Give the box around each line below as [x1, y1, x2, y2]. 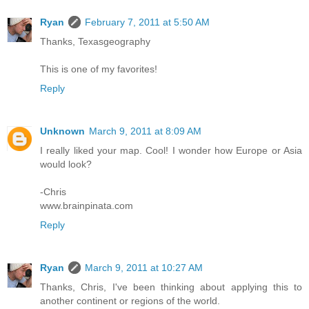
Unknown [40, 125, 85, 137]
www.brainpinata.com [40, 199, 133, 211]
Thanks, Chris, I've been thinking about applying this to [40, 281, 302, 292]
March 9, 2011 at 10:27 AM [85, 261, 203, 273]
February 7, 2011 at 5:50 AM [85, 16, 210, 28]
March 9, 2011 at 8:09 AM [89, 125, 201, 137]
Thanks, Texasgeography [40, 35, 150, 47]
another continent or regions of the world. [40, 295, 220, 306]
